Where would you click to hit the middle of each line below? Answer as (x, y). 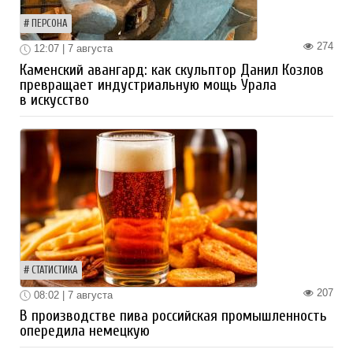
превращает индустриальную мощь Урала (148, 85)
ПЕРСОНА (50, 24)
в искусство (54, 100)
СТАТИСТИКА (55, 270)
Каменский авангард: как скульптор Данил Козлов (172, 70)
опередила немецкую (85, 331)
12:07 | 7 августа (72, 48)
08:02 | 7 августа (72, 295)
